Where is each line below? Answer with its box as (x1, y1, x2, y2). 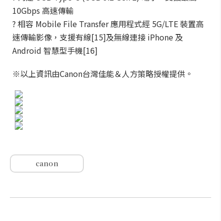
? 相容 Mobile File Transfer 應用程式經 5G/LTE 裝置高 (12, 18, 204, 30)
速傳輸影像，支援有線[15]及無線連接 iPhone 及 (12, 31, 183, 43)
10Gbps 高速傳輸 (12, 4, 74, 16)
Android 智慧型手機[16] (12, 44, 98, 56)
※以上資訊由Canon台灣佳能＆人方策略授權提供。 (12, 68, 193, 79)
